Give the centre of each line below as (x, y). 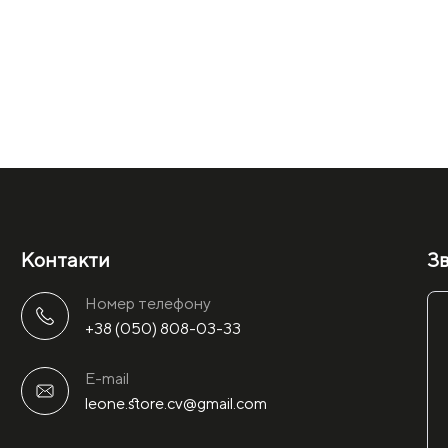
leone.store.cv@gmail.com (176, 403)
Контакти (65, 259)
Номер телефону (148, 303)
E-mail (107, 378)
